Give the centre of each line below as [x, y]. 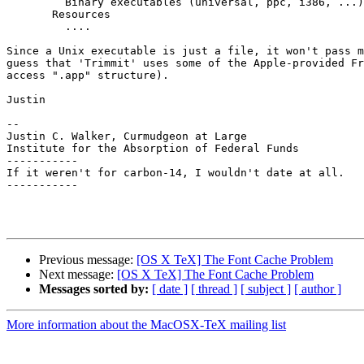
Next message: [78, 275]
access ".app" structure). [88, 76]
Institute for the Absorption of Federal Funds [153, 149]
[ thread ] [214, 289]
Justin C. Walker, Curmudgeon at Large [127, 136]
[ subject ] [266, 289]
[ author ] [318, 289]
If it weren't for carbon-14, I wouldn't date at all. [175, 173]
